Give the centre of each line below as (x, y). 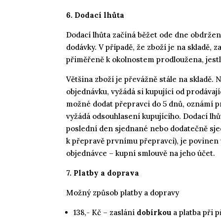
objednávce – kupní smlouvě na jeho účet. (141, 153)
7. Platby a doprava (103, 173)
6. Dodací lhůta (95, 15)
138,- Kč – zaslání (104, 212)
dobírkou (154, 212)
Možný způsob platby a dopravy (123, 192)
